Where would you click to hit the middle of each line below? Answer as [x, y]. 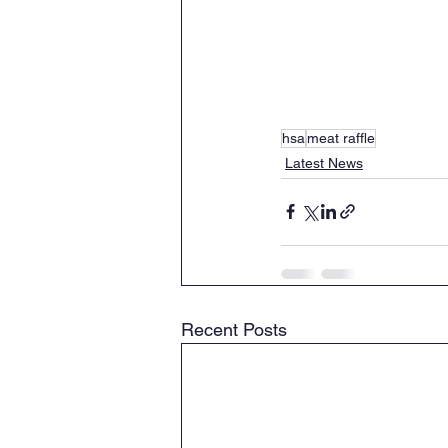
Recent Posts [234, 329]
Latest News [324, 162]
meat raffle [341, 137]
